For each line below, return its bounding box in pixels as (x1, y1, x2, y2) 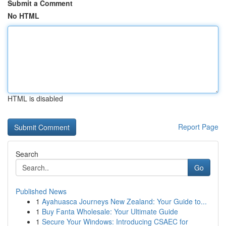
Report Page (178, 122, 218, 132)
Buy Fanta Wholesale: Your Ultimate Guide (42, 206, 178, 216)
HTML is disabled (8, 93, 63, 103)
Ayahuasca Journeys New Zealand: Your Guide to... (42, 196, 207, 206)
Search (16, 149, 38, 159)
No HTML (8, 11, 39, 21)
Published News (16, 186, 67, 196)
